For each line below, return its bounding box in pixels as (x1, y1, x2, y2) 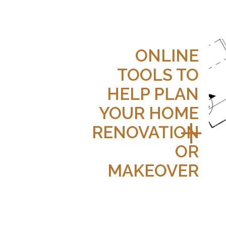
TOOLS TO (117, 65, 199, 85)
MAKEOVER (107, 160, 199, 181)
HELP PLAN (107, 84, 199, 104)
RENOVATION (92, 122, 199, 142)
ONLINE (135, 45, 199, 66)
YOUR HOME (99, 103, 199, 123)
